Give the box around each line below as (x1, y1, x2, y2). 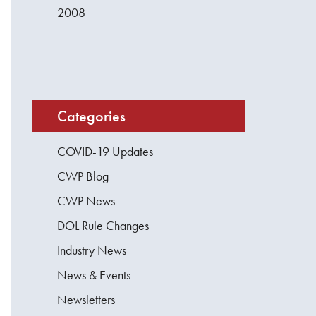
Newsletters (57, 291, 116, 308)
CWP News (57, 193, 116, 209)
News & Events (57, 267, 131, 284)
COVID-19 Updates (57, 143, 154, 160)
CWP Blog (57, 168, 109, 185)
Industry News (57, 242, 127, 259)
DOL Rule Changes (57, 217, 150, 234)
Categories (57, 106, 126, 127)
